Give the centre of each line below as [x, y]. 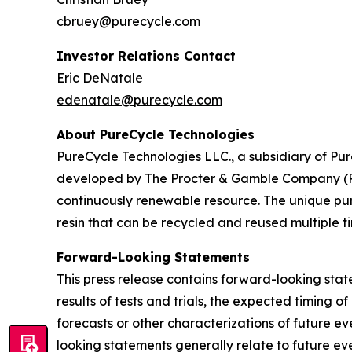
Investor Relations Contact [146, 55]
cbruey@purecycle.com [128, 21]
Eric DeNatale [100, 77]
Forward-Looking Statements [153, 257]
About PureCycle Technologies [156, 134]
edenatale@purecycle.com [139, 99]
